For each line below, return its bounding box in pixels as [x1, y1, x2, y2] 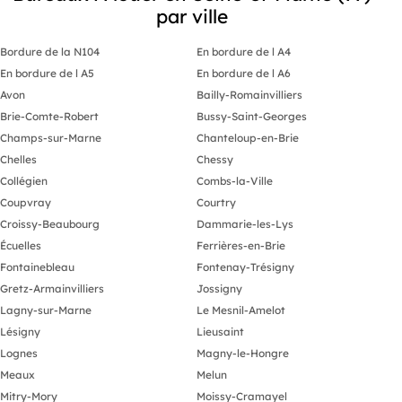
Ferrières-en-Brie [197, 238, 285, 252]
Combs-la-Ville [197, 173, 273, 188]
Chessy [197, 152, 233, 166]
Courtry [197, 195, 236, 209]
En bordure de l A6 [197, 66, 291, 80]
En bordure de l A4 [197, 44, 291, 58]
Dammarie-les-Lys [197, 216, 293, 231]
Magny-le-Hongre [197, 345, 289, 360]
